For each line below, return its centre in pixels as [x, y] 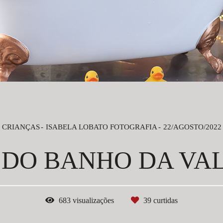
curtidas [165, 201]
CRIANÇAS [21, 127]
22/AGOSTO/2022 [192, 127]
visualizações [93, 201]
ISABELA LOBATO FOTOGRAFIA [101, 127]
